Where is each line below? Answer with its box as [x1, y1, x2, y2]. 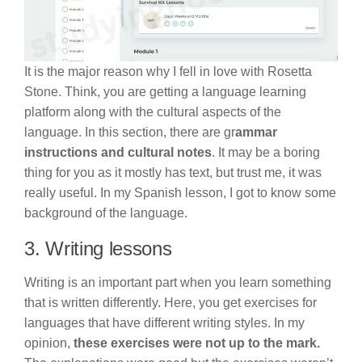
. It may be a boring [212, 145, 320, 159]
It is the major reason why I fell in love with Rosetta [24, 64, 312, 78]
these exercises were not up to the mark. [74, 335, 320, 350]
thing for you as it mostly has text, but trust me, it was [24, 165, 322, 179]
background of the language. [24, 205, 191, 220]
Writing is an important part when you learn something [24, 275, 331, 289]
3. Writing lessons [24, 237, 172, 259]
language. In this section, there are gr [24, 124, 235, 139]
